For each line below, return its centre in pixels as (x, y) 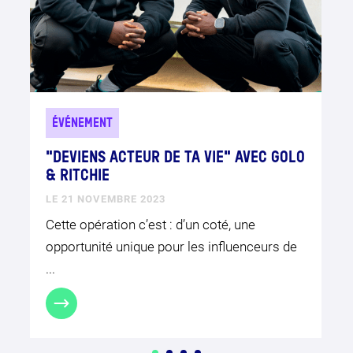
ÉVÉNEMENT (82, 123)
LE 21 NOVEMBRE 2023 (105, 199)
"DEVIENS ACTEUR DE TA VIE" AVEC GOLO (175, 158)
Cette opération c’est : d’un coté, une (150, 224)
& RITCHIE (77, 176)
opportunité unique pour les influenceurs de (171, 246)
